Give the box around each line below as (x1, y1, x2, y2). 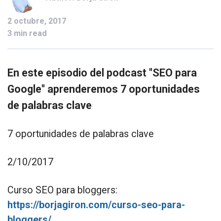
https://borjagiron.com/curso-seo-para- (7, 199, 185, 211)
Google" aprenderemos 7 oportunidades (7, 82, 200, 95)
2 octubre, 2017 (7, 16, 66, 26)
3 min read (7, 29, 47, 38)
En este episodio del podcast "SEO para (7, 66, 197, 79)
